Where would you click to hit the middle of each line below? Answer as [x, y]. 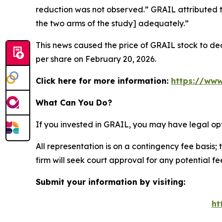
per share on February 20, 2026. [96, 59]
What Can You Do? [74, 103]
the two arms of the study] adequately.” [112, 24]
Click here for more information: [103, 81]
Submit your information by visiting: [111, 182]
